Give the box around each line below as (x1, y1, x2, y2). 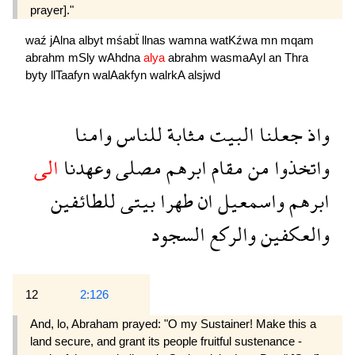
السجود (151, 212, 205, 258)
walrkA (150, 67, 188, 82)
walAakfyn (93, 67, 150, 82)
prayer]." (30, 3, 74, 17)
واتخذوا (269, 145, 330, 191)
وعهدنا (59, 145, 111, 191)
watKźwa (210, 32, 261, 47)
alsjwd (188, 67, 220, 82)
